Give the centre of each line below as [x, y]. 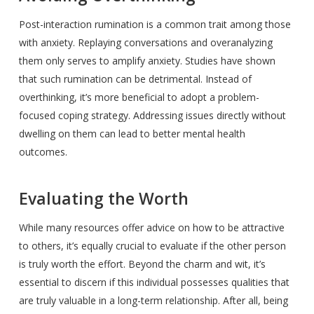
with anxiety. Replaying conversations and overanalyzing [145, 42]
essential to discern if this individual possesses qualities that [154, 282]
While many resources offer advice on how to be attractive [151, 227]
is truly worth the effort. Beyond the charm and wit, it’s [142, 264]
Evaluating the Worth [103, 198]
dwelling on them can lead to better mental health [132, 134]
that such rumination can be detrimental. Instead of [135, 79]
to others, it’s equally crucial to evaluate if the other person [152, 246]
